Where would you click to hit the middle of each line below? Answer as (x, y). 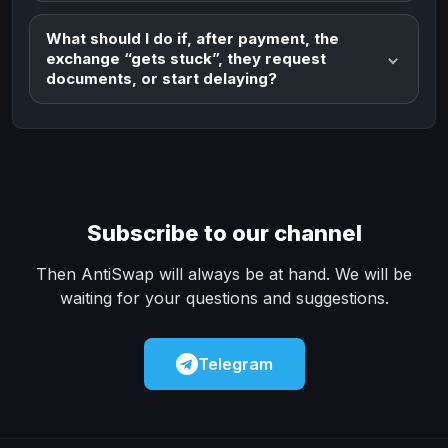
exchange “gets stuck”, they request (186, 58)
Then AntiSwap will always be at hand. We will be (224, 273)
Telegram (235, 363)
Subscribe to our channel (224, 232)
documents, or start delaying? (161, 78)
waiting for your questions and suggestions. (224, 297)
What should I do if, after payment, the (192, 38)
